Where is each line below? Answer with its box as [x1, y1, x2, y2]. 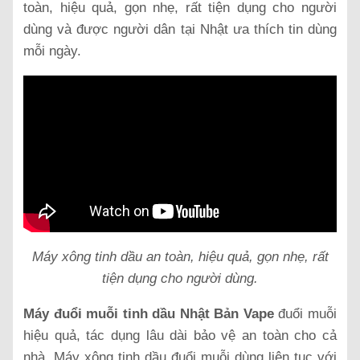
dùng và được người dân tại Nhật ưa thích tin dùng [23, 21, 337, 37]
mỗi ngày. [23, 43, 81, 59]
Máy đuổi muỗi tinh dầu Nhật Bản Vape [23, 305, 274, 321]
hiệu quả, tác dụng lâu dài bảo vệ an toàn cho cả [23, 327, 337, 343]
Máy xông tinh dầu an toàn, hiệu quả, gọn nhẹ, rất [31, 248, 329, 264]
